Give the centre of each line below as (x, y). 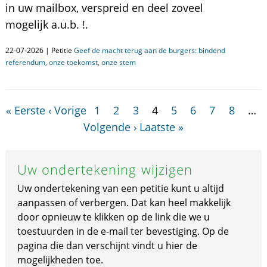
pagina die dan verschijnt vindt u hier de (107, 246)
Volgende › (110, 127)
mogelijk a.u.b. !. (46, 24)
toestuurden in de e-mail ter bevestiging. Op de (123, 231)
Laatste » (161, 127)
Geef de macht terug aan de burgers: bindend (149, 50)
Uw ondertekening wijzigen (105, 169)
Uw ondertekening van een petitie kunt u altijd (120, 188)
